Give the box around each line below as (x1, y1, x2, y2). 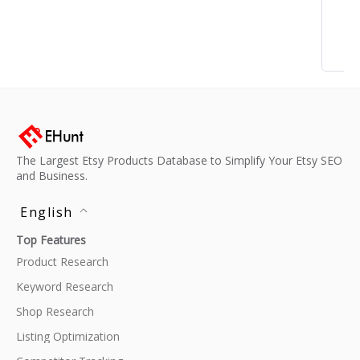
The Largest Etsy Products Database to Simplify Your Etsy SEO (16, 153, 342, 168)
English (20, 203, 77, 221)
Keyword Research (16, 279, 113, 294)
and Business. (16, 168, 88, 183)
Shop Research (16, 304, 94, 319)
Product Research (16, 254, 108, 269)
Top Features (16, 232, 86, 247)
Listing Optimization (16, 329, 120, 344)
